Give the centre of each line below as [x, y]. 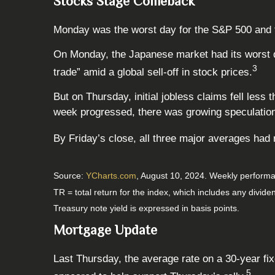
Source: [70, 176]
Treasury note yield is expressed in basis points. [146, 208]
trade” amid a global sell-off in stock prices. [153, 72]
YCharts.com [111, 176]
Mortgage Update [105, 230]
